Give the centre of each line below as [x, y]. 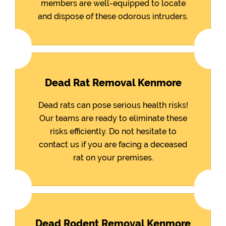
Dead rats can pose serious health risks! [113, 105]
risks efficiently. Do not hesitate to [113, 131]
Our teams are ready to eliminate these [113, 118]
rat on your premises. [113, 157]
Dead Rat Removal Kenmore [113, 82]
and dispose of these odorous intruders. [113, 17]
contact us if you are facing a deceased [113, 144]
